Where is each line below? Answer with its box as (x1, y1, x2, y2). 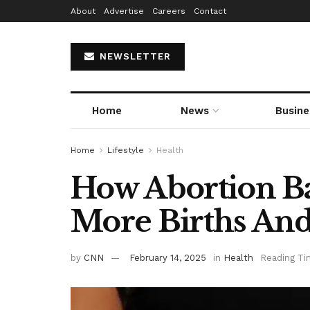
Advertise (104, 6, 144, 16)
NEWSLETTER (96, 51, 171, 62)
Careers (152, 6, 185, 16)
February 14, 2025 (129, 252, 206, 263)
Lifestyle (107, 145, 144, 155)
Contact (194, 6, 226, 16)
